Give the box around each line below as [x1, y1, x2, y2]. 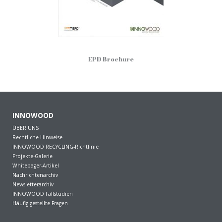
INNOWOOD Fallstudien [12, 190, 73, 197]
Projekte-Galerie [12, 152, 53, 160]
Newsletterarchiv [12, 180, 54, 188]
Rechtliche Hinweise [12, 133, 62, 141]
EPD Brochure [88, 54, 134, 63]
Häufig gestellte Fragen [12, 199, 68, 207]
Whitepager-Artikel [12, 162, 59, 169]
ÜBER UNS [12, 124, 39, 131]
